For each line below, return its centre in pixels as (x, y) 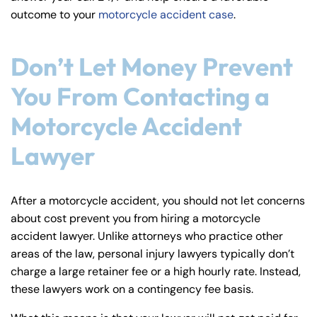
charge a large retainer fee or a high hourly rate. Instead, (156, 272)
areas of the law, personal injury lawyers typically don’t (152, 254)
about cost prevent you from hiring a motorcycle (136, 219)
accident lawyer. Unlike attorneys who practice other (147, 236)
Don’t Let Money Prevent (152, 67)
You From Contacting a (140, 97)
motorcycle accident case (166, 15)
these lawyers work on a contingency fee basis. (132, 289)
